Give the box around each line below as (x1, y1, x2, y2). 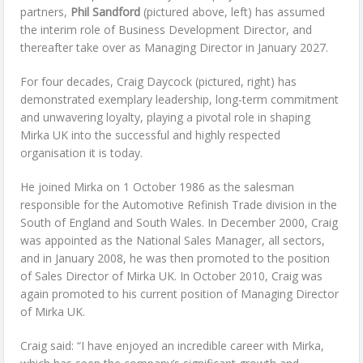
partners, (20, 4, 71, 20)
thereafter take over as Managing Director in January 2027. (20, 40, 329, 56)
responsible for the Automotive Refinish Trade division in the (20, 197, 338, 213)
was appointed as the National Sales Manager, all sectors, (20, 233, 326, 249)
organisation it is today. (20, 145, 143, 161)
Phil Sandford (70, 4, 141, 20)
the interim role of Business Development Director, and (20, 22, 313, 38)
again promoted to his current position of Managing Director (20, 286, 340, 302)
